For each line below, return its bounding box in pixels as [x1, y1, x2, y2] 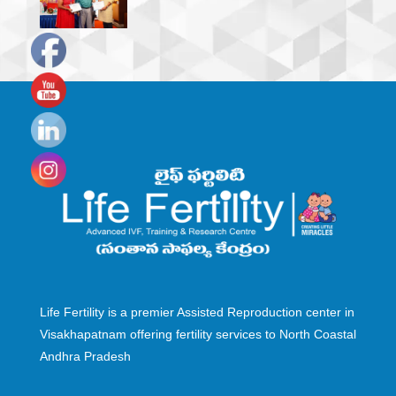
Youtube [31, 155, 80, 172]
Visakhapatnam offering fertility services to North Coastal [39, 326, 356, 341]
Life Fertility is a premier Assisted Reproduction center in [39, 304, 354, 319]
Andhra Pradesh [39, 348, 131, 363]
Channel [31, 175, 80, 193]
